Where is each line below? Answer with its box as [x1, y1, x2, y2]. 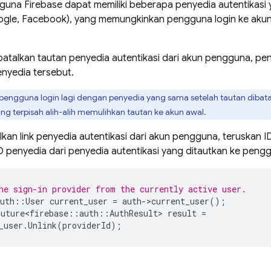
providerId [62, 220, 111, 231]
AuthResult [109, 207, 158, 219]
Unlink [28, 220, 57, 231]
